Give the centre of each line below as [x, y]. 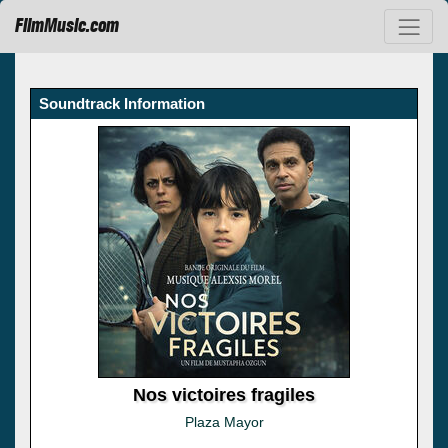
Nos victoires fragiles [224, 394]
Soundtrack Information [122, 103]
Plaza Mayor [224, 421]
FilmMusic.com [67, 26]
